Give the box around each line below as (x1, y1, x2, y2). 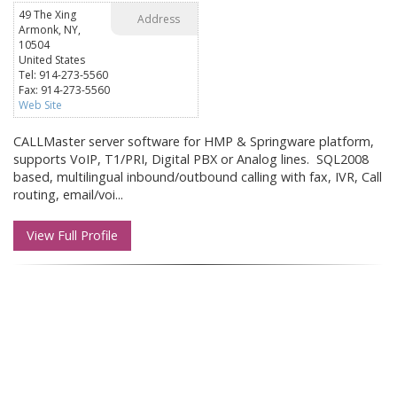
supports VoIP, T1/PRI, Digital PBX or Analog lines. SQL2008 (13, 151, 372, 167)
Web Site (19, 97, 62, 113)
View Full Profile (27, 227, 118, 245)
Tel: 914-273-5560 (19, 67, 108, 82)
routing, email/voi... (13, 186, 123, 203)
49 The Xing (19, 7, 76, 22)
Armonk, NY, (19, 22, 81, 37)
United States (19, 52, 85, 67)
